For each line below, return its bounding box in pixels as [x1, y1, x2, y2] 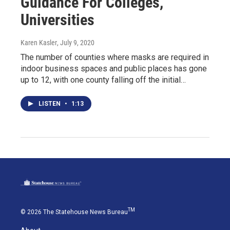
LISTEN [39, 100, 62, 107]
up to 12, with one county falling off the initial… [21, 74, 186, 85]
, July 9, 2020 [57, 38, 94, 47]
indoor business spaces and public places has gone [21, 63, 207, 73]
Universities [21, 10, 94, 29]
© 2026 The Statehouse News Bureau [21, 208, 128, 216]
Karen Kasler [21, 38, 57, 47]
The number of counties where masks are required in [21, 52, 209, 62]
